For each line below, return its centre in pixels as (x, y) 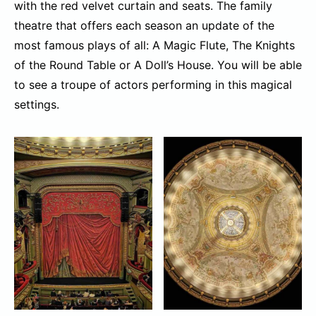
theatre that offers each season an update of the (144, 26)
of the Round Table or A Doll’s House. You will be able (158, 65)
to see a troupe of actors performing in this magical (153, 85)
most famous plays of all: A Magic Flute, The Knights (154, 45)
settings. (38, 105)
